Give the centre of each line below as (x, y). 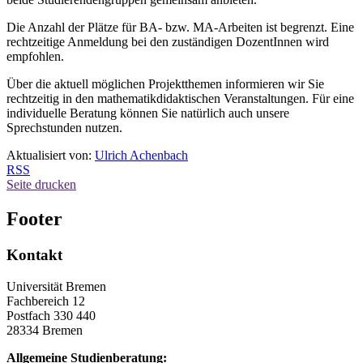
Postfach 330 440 (51, 315)
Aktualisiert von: (51, 156)
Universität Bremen (56, 286)
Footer (34, 219)
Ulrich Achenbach (141, 156)
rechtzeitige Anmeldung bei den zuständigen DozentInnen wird (168, 42)
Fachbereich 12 (46, 301)
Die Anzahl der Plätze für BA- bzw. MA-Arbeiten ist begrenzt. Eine (180, 28)
